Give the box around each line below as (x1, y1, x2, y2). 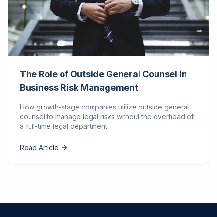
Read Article (20, 143, 59, 152)
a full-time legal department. (20, 122, 108, 130)
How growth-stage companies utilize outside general (20, 103, 189, 111)
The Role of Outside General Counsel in (20, 69, 187, 79)
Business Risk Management (20, 82, 138, 93)
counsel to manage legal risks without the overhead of (20, 112, 194, 121)
